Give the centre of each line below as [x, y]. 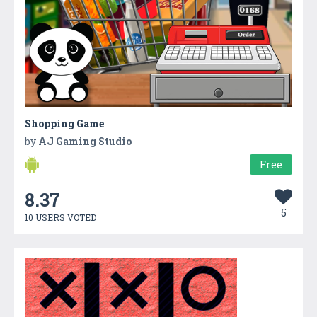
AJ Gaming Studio [85, 141]
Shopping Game [64, 123]
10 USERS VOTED [60, 217]
